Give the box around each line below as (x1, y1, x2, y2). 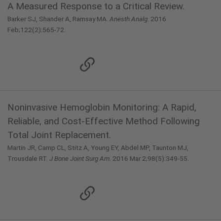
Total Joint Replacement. (7, 129, 111, 141)
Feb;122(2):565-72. (7, 26, 66, 34)
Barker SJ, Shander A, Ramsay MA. (7, 15, 110, 23)
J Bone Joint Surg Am (49, 154, 110, 162)
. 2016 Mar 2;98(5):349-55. (110, 154, 189, 162)
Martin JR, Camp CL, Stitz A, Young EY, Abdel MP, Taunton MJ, (7, 144, 188, 151)
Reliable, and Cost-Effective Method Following (7, 115, 200, 127)
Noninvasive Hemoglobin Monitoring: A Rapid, (7, 102, 196, 113)
